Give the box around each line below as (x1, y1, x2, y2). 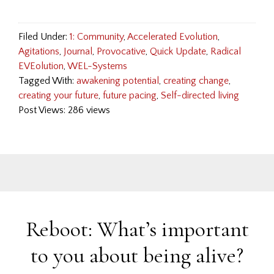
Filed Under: (18, 31, 70, 42)
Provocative (97, 46, 146, 57)
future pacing (103, 90, 157, 101)
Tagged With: (18, 75, 76, 86)
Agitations (18, 46, 59, 57)
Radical (210, 46, 241, 57)
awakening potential (76, 75, 159, 86)
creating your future (18, 90, 98, 101)
